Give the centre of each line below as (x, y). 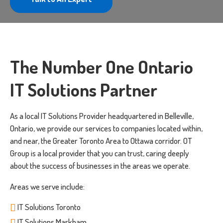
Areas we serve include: (47, 187)
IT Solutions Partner (84, 90)
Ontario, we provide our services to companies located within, (106, 128)
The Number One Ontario (102, 67)
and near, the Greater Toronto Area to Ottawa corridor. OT (101, 141)
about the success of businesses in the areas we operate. (100, 166)
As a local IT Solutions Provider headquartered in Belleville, (102, 116)
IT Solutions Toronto (49, 207)
